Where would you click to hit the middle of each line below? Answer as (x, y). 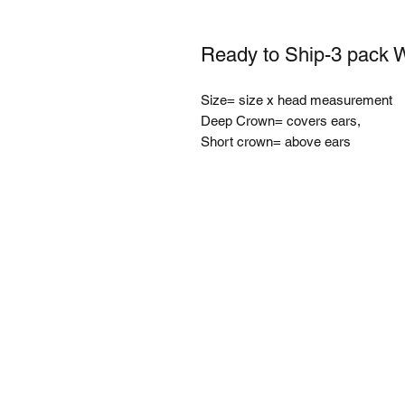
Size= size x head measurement (297, 100)
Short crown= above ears (276, 142)
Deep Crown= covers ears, (283, 121)
